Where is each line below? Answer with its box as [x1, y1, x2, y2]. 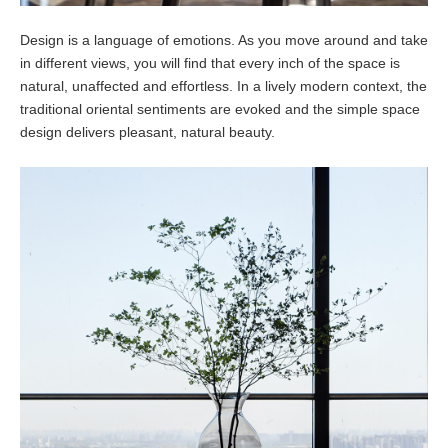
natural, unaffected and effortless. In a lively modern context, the [20, 78, 427, 95]
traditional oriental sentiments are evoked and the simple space [20, 101, 420, 118]
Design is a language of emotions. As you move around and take [20, 32, 428, 49]
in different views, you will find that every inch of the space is [20, 55, 400, 72]
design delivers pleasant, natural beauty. [20, 124, 275, 141]
